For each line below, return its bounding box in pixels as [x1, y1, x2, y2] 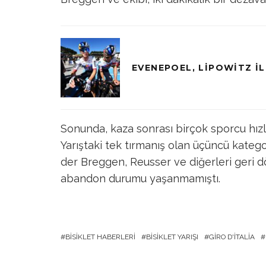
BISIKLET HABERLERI [65, 233, 135, 241]
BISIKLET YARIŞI [146, 233, 198, 241]
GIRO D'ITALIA [209, 233, 255, 241]
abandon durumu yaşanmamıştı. [61, 172, 220, 185]
